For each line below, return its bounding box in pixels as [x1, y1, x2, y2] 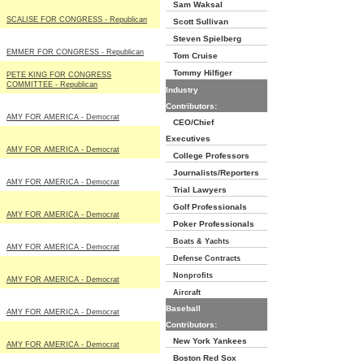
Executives [166, 134, 210, 143]
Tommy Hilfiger [166, 68, 232, 77]
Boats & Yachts [166, 237, 229, 245]
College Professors [166, 151, 249, 160]
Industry [166, 85, 198, 94]
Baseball [166, 304, 201, 313]
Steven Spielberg [166, 34, 241, 43]
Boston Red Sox [166, 353, 236, 362]
